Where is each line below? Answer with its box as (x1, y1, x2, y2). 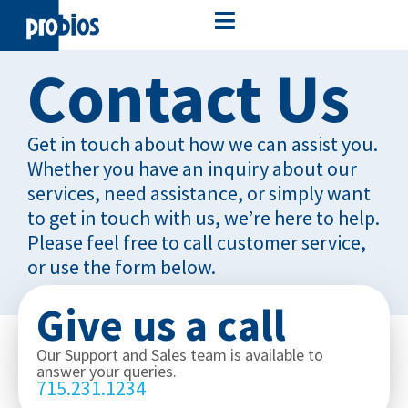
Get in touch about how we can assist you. (27, 131, 378, 158)
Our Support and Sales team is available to (36, 343, 323, 365)
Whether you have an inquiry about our (27, 156, 357, 182)
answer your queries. (36, 360, 177, 382)
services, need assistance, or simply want (27, 180, 371, 207)
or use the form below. (27, 254, 216, 280)
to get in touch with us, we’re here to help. (27, 205, 380, 231)
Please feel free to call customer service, (27, 229, 366, 256)
